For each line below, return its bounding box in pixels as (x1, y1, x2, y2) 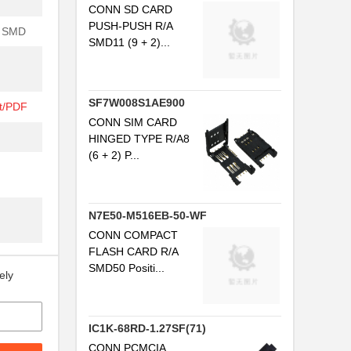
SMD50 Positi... (89, 262, 165, 274)
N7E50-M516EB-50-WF (89, 209, 207, 222)
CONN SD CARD (89, 3, 172, 16)
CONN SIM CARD (89, 116, 177, 128)
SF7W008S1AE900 (89, 96, 185, 109)
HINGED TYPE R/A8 (89, 132, 190, 145)
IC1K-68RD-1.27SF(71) (89, 322, 206, 335)
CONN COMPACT (89, 229, 178, 241)
